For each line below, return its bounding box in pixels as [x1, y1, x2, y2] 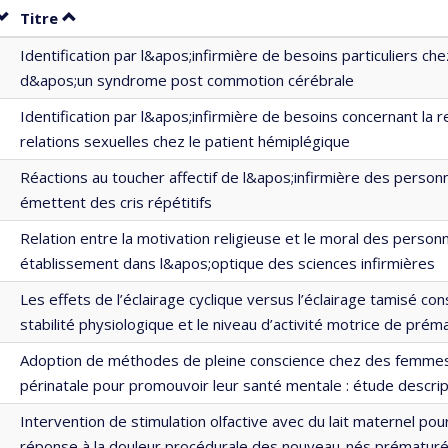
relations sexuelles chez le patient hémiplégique [20, 130, 350, 151]
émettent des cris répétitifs [20, 191, 212, 212]
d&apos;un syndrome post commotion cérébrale [20, 69, 354, 90]
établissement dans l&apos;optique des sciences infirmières [20, 252, 435, 273]
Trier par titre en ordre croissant [61, 6, 312, 27]
